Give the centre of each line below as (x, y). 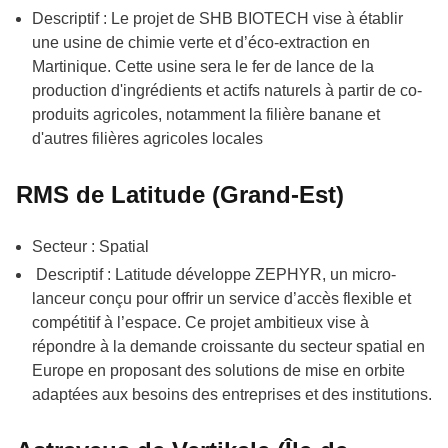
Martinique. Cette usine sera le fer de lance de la (203, 66)
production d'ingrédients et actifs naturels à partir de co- (227, 90)
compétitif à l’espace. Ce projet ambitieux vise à (200, 322)
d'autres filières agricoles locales (147, 138)
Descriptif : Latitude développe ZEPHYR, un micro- (214, 274)
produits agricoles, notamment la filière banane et (206, 114)
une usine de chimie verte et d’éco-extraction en (201, 42)
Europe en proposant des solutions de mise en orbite (218, 370)
